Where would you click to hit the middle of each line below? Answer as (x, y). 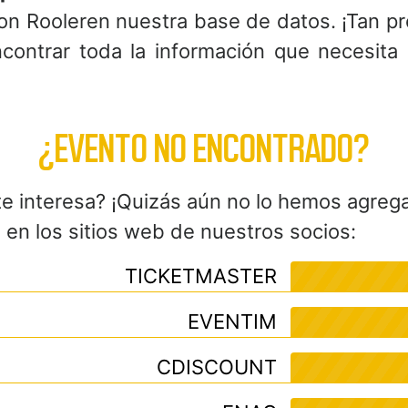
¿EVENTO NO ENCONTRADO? (204, 149)
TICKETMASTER (201, 276)
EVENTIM (232, 321)
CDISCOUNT (217, 367)
